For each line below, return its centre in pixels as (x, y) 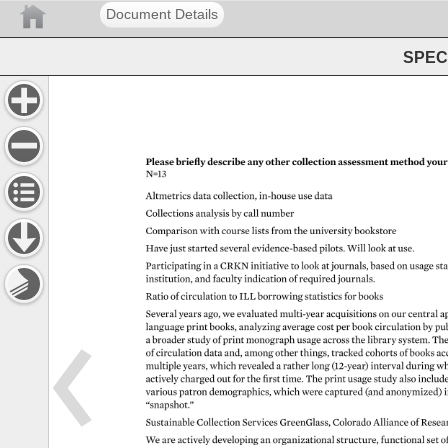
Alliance (391, 423)
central (424, 314)
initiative (270, 266)
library (382, 340)
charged (201, 378)
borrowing (282, 296)
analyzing (262, 327)
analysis (216, 213)
